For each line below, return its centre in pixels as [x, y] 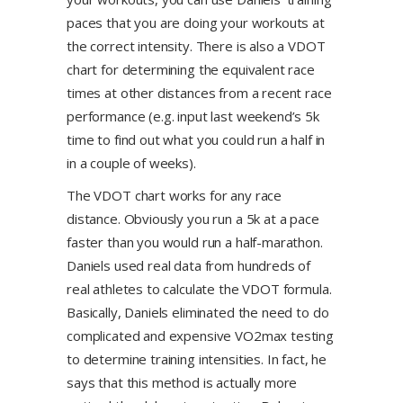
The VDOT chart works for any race [175, 195]
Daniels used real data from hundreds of [189, 265]
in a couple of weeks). [131, 163]
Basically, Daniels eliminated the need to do [198, 312]
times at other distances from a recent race [199, 93]
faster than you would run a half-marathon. [195, 242]
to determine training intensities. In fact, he [197, 359]
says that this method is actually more [182, 382]
